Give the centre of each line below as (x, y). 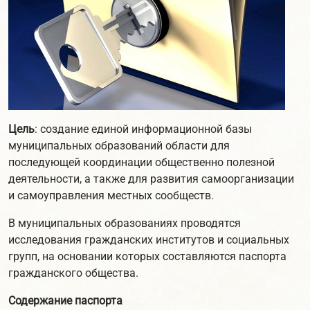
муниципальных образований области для (119, 146)
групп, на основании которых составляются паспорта (147, 256)
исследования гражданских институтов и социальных (149, 240)
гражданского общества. (73, 273)
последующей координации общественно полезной (142, 162)
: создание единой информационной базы (143, 129)
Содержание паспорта (65, 301)
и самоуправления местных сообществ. (111, 195)
